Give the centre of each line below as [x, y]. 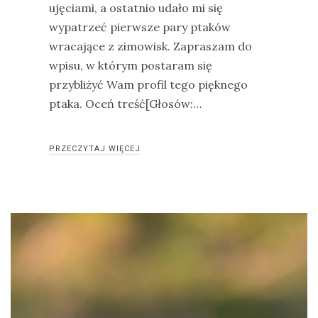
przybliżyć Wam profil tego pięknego [148, 84]
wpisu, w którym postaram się [131, 65]
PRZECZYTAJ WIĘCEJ [95, 149]
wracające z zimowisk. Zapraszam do [150, 46]
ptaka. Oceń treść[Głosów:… [125, 104]
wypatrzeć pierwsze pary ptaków [140, 27]
